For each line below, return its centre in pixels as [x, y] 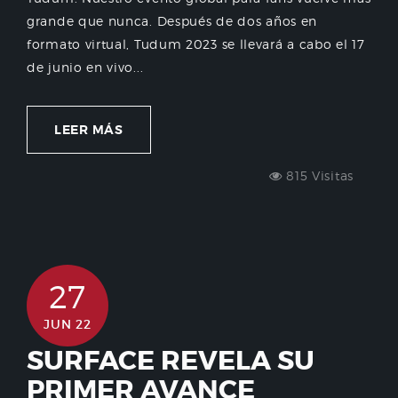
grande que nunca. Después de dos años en [172, 21]
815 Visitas [318, 176]
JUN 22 [68, 325]
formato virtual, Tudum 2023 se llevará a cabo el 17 [196, 44]
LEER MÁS [89, 130]
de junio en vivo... [85, 68]
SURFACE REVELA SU [171, 361]
